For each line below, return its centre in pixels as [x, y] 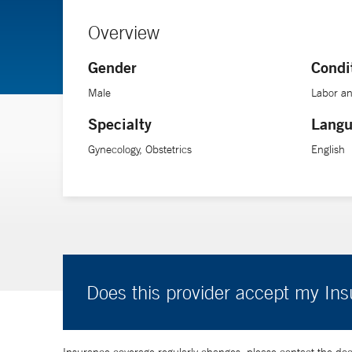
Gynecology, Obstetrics [140, 149]
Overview [124, 32]
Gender [112, 67]
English [328, 149]
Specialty [120, 124]
